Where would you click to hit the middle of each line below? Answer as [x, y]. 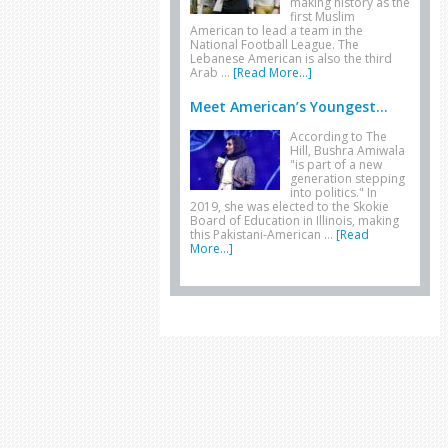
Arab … [211, 72]
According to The [338, 136]
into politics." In [333, 192]
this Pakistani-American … [263, 234]
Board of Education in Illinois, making [294, 220]
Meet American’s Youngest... [289, 106]
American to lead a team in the [276, 30]
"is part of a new [336, 164]
